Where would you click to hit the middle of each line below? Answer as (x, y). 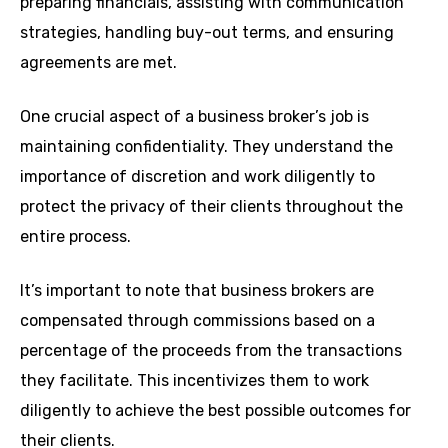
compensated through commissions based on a (197, 320)
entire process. (75, 236)
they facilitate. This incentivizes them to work (194, 380)
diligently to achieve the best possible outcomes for (215, 410)
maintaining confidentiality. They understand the (206, 146)
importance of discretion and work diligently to (197, 176)
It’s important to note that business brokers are (197, 290)
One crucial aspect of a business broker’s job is (194, 116)
